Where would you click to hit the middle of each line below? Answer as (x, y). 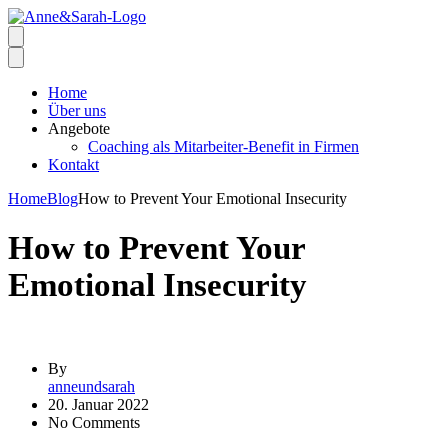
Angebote (79, 128)
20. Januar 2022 (98, 405)
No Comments (94, 423)
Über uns (77, 110)
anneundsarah (91, 387)
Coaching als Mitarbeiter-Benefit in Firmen (223, 146)
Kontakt (73, 164)
